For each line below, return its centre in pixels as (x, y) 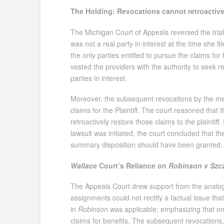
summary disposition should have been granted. (146, 145)
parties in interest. (98, 78)
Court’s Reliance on (133, 165)
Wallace (84, 165)
